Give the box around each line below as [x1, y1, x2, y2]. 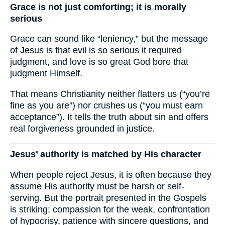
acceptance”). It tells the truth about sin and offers [10, 111, 208, 122]
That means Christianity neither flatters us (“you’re [10, 88, 210, 99]
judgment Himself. [10, 68, 82, 79]
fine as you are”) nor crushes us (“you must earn [10, 100, 203, 110]
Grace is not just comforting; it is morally [10, 2, 186, 12]
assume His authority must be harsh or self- [10, 181, 184, 191]
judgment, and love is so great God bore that [10, 57, 188, 67]
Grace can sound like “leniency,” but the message [10, 34, 208, 44]
